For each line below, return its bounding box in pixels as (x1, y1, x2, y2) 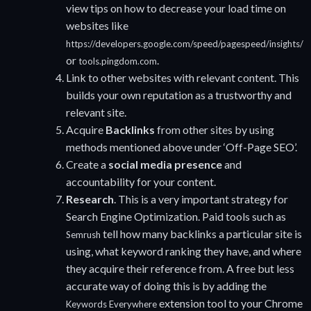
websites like (66, 18, 128, 32)
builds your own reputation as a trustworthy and (66, 87, 292, 101)
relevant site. (66, 105, 126, 119)
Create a (66, 157, 108, 171)
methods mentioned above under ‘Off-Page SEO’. (66, 140, 297, 153)
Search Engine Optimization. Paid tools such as (66, 209, 286, 223)
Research (66, 192, 114, 205)
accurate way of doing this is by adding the (66, 278, 267, 292)
